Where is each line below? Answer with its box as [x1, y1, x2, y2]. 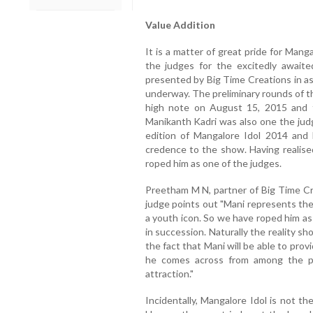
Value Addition [145, 19, 215, 31]
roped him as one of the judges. [145, 157, 282, 170]
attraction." [145, 268, 194, 280]
